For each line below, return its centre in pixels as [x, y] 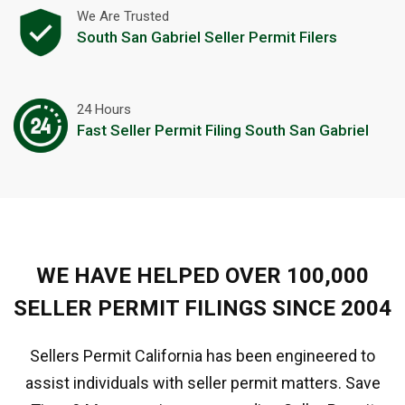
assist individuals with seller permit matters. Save [202, 383]
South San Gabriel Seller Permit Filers [207, 38]
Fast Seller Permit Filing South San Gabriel [223, 131]
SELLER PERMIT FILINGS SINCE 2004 [202, 309]
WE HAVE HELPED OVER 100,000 [202, 276]
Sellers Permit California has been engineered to [202, 356]
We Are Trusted [123, 17]
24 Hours [104, 110]
